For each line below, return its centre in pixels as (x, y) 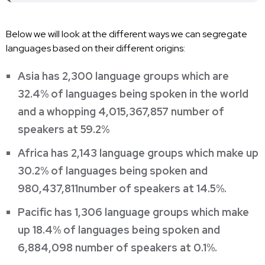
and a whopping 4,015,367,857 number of (121, 111)
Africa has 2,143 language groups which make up (138, 153)
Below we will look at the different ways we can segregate (127, 34)
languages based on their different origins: (96, 48)
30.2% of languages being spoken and (113, 170)
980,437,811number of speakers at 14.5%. (122, 188)
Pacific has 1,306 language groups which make (133, 212)
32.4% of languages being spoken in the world (133, 93)
